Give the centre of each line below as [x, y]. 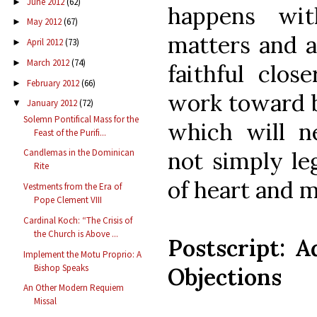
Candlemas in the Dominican [79, 153]
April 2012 [46, 42]
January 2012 [53, 103]
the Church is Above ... [76, 234]
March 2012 [49, 62]
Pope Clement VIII [68, 200]
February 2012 [54, 83]
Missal [46, 301]
